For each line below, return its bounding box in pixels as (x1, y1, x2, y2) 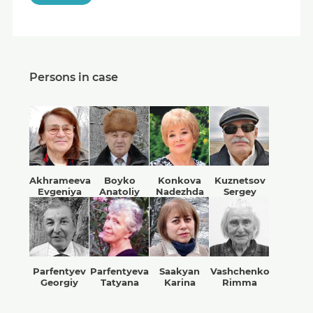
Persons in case (29, 71, 118, 85)
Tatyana (100, 277, 139, 289)
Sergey (223, 186, 256, 198)
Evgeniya (37, 186, 82, 198)
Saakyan (159, 265, 200, 277)
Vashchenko (210, 265, 270, 277)
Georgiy (41, 277, 78, 289)
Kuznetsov (214, 175, 265, 187)
